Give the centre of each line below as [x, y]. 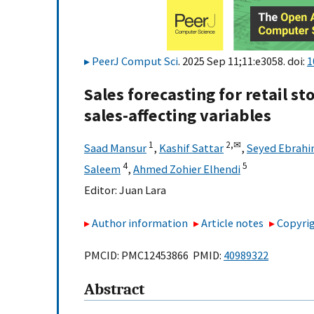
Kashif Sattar [191, 148]
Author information [140, 223]
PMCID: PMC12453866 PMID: [154, 255]
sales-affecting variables [178, 116]
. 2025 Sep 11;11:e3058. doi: [243, 61]
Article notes [233, 223]
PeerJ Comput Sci [135, 61]
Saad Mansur [115, 148]
